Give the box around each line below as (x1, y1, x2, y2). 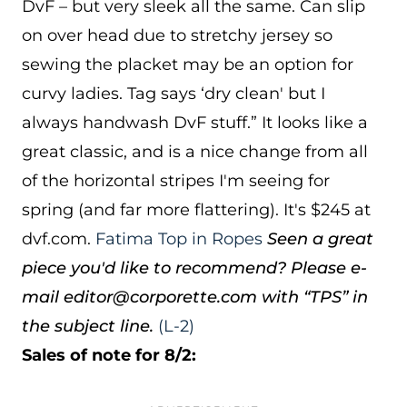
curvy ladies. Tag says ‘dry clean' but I (22, 84, 325, 104)
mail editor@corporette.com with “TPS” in (22, 287, 368, 307)
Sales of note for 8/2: (22, 345, 196, 365)
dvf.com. (22, 229, 95, 249)
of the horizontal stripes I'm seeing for (22, 171, 330, 191)
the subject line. (22, 316, 154, 336)
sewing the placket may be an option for (22, 55, 353, 74)
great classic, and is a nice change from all (22, 142, 368, 162)
